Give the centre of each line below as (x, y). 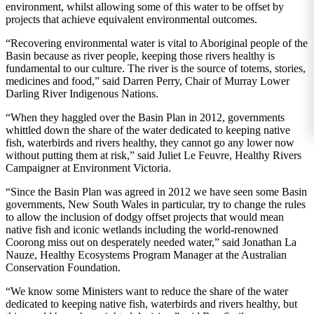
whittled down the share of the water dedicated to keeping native (148, 130)
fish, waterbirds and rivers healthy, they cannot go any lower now (150, 142)
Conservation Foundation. (63, 267)
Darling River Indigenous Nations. (82, 93)
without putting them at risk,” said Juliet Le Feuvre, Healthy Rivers (153, 155)
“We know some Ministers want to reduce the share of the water (147, 291)
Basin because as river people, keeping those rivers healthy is (140, 55)
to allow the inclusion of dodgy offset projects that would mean (145, 217)
